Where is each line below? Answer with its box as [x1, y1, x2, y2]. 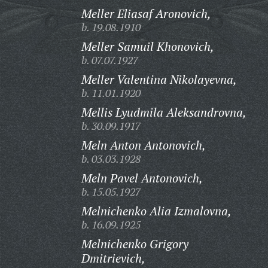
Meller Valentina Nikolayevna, [81, 71, 237, 87]
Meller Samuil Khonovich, [81, 38, 214, 54]
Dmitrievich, [81, 250, 145, 266]
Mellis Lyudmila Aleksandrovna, [81, 104, 246, 120]
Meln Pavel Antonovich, [81, 170, 203, 186]
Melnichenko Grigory [81, 236, 188, 252]
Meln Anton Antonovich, [81, 137, 206, 153]
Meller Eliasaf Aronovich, [81, 5, 211, 22]
